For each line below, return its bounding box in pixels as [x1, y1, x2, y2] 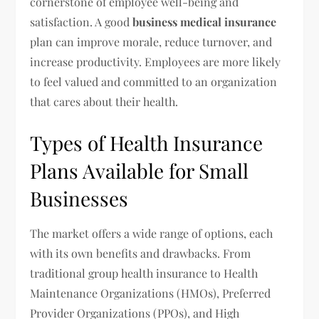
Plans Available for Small [30, 157, 249, 184]
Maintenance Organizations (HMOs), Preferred [30, 286, 271, 300]
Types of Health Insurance [30, 130, 263, 156]
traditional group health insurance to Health [30, 266, 258, 281]
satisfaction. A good [30, 14, 133, 29]
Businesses [30, 185, 129, 211]
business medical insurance [132, 14, 277, 29]
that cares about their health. [30, 94, 179, 109]
